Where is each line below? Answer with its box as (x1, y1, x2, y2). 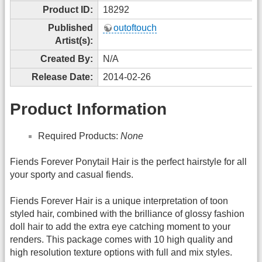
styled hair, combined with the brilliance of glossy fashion (10, 208, 244, 219)
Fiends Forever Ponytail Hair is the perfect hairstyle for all (10, 157, 247, 167)
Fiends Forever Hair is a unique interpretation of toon (10, 195, 228, 206)
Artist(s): (55, 35, 93, 46)
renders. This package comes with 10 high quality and (10, 234, 233, 244)
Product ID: (43, 4, 93, 15)
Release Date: (32, 71, 93, 82)
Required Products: (38, 130, 120, 141)
